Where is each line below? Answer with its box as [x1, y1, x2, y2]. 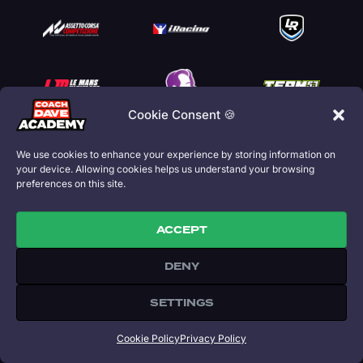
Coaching [24, 328, 79, 344]
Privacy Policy [180, 332, 246, 344]
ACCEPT [156, 222, 207, 237]
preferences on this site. [16, 177, 126, 190]
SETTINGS [149, 295, 214, 310]
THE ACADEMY [24, 263, 92, 273]
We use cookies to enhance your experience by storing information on [16, 148, 335, 160]
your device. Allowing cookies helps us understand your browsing [16, 163, 314, 175]
